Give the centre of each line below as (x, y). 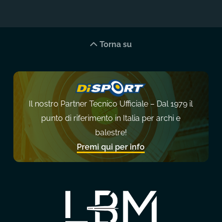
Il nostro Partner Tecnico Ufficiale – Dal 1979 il (111, 104)
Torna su (115, 44)
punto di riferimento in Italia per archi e (111, 118)
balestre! (111, 132)
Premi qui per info (111, 147)
